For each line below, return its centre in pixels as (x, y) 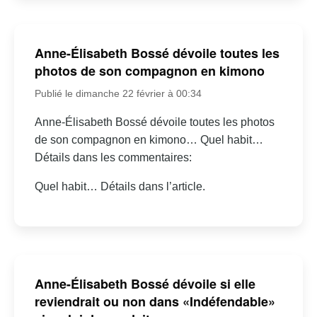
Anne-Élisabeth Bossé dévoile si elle (145, 284)
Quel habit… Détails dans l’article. (120, 186)
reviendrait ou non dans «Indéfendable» (155, 302)
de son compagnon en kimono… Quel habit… (149, 139)
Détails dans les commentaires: (113, 157)
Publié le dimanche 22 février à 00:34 (118, 93)
